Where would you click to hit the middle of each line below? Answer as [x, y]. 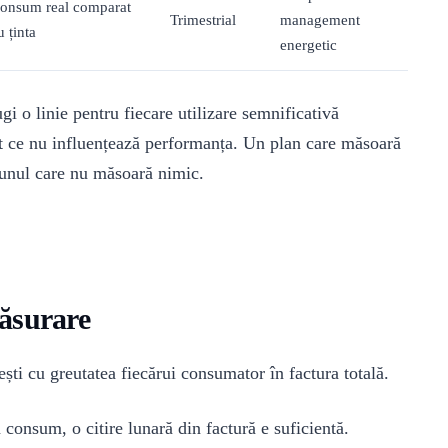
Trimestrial [203, 20]
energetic [308, 45]
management [320, 20]
